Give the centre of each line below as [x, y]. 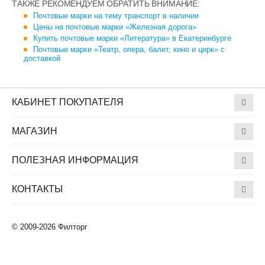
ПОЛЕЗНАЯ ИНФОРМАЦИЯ [75, 160]
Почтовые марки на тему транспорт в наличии [116, 16]
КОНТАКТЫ [37, 189]
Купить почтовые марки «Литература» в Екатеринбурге [132, 38]
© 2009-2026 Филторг [50, 227]
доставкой [42, 58]
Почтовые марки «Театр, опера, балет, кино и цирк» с [129, 49]
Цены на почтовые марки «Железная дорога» [115, 27]
